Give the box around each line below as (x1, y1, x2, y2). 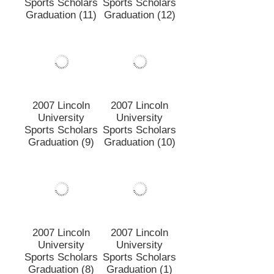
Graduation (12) (103, 54, 176, 67)
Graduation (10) (103, 182, 176, 194)
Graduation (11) (26, 54, 97, 67)
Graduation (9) (28, 182, 94, 194)
